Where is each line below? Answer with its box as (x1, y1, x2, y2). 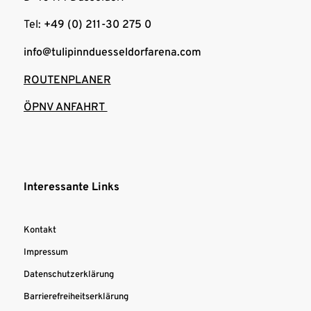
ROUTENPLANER (23, 73, 111, 87)
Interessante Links (23, 180, 119, 194)
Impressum (23, 246, 68, 258)
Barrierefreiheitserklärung (23, 291, 128, 303)
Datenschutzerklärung (23, 269, 114, 280)
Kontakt (23, 224, 56, 236)
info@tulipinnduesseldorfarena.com (23, 46, 201, 60)
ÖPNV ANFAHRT (23, 101, 108, 115)
